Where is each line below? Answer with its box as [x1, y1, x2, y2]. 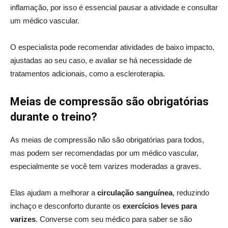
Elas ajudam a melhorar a [10, 188, 97, 197]
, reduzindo [173, 188, 209, 197]
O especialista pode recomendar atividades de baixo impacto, [10, 42, 214, 51]
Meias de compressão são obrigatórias [10, 95, 209, 108]
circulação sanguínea [97, 188, 173, 197]
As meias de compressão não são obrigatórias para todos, [10, 135, 204, 144]
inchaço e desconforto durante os [10, 201, 123, 210]
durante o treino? [10, 110, 97, 123]
